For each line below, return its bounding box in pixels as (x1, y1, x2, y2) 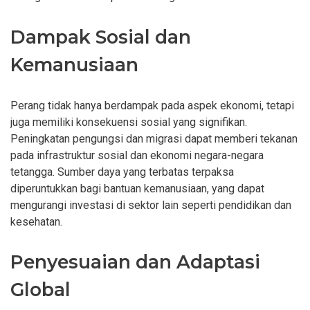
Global (10, 278, 71, 302)
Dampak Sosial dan (10, 25, 191, 48)
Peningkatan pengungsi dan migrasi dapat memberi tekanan (10, 131, 298, 145)
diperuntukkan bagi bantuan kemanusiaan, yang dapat (10, 181, 264, 195)
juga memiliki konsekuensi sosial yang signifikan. (10, 115, 247, 129)
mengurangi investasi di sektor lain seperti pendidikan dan (10, 198, 291, 212)
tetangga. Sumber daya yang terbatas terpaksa (10, 165, 234, 179)
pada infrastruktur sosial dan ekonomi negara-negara (10, 148, 264, 162)
